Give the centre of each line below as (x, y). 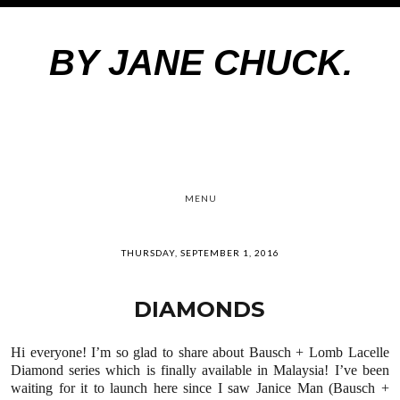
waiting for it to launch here (97, 387)
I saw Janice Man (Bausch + (300, 387)
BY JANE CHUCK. (201, 62)
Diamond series (58, 370)
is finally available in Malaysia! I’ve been (265, 370)
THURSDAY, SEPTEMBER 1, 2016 (200, 253)
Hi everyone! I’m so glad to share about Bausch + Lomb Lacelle (200, 352)
